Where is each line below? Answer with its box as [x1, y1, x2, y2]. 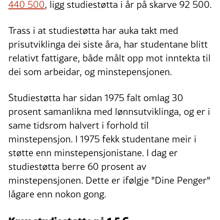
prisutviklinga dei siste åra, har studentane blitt [8, 37, 208, 52]
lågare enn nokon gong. [8, 187, 106, 201]
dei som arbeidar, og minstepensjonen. [8, 65, 172, 79]
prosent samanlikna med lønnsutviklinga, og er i [8, 105, 210, 119]
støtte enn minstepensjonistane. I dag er [8, 146, 178, 160]
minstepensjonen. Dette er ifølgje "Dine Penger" [8, 173, 210, 188]
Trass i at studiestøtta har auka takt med [8, 24, 178, 38]
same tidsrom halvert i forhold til [8, 118, 149, 133]
